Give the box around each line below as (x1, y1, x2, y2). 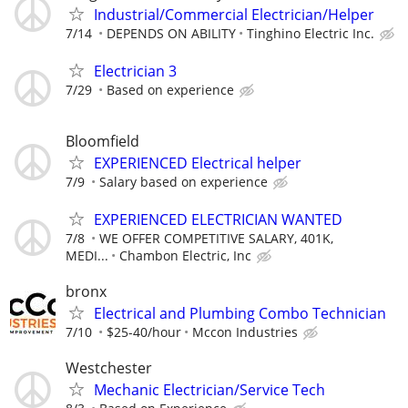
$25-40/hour (107, 323, 181, 342)
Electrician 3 (94, 60, 177, 81)
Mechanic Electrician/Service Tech (94, 380, 325, 401)
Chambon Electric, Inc (119, 247, 251, 265)
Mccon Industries (192, 323, 298, 342)
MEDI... (66, 247, 108, 265)
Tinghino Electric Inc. (247, 24, 374, 42)
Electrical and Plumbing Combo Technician (94, 303, 386, 324)
